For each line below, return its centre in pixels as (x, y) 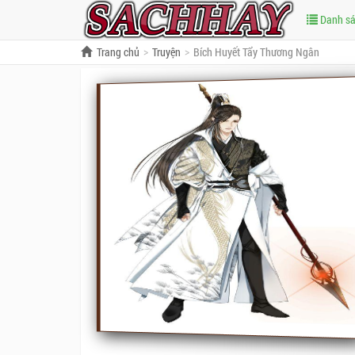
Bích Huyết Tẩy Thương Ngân (256, 52)
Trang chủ (118, 52)
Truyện (166, 52)
